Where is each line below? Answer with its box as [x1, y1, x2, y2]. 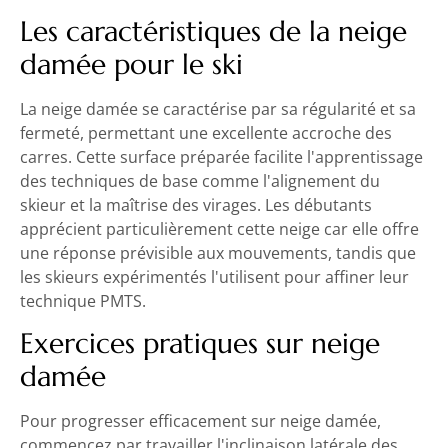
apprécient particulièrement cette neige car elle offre [20, 217, 419, 240]
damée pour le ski [20, 46, 243, 82]
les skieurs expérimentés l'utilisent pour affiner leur [20, 265, 409, 288]
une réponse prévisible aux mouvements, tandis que [20, 241, 416, 264]
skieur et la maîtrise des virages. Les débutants [20, 193, 372, 216]
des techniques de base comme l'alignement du [20, 169, 380, 192]
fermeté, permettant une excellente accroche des [20, 121, 392, 144]
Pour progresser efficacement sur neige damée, [20, 410, 381, 433]
